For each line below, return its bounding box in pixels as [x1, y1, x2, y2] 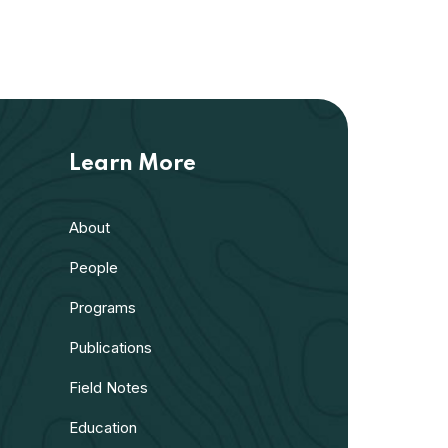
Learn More [69, 153, 197, 176]
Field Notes [69, 378, 149, 398]
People [69, 258, 119, 278]
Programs [69, 298, 137, 318]
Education [69, 418, 138, 438]
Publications [69, 338, 153, 358]
